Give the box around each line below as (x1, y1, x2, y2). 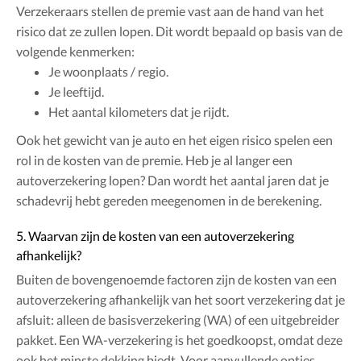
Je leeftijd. (48, 84, 104, 100)
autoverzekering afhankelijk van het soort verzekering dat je (16, 292, 345, 308)
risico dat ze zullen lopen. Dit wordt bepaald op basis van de (16, 23, 342, 39)
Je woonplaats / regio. (48, 64, 168, 80)
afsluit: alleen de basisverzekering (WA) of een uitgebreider (16, 312, 339, 328)
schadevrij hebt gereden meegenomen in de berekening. (16, 193, 322, 209)
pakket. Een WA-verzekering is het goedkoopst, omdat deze (16, 332, 342, 348)
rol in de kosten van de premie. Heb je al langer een (16, 152, 293, 168)
